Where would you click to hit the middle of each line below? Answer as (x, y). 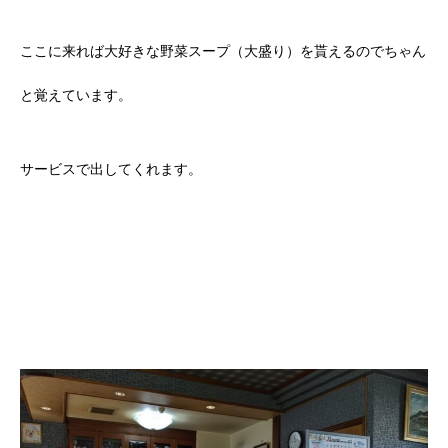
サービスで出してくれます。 (111, 169)
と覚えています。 (76, 95)
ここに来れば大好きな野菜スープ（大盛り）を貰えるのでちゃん (223, 51)
